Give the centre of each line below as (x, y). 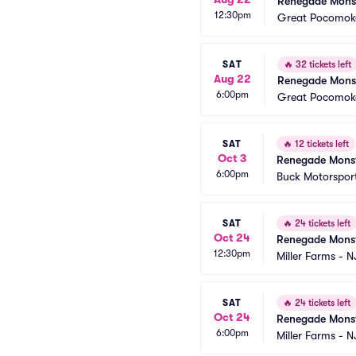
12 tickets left (321, 144)
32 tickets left (322, 64)
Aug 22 (232, 78)
